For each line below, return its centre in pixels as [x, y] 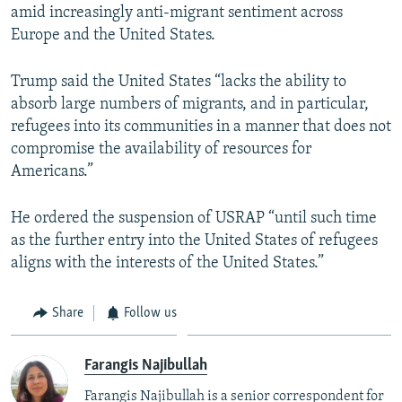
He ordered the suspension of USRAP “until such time [194, 218]
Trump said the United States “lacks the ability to [179, 82]
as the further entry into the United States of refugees [194, 240]
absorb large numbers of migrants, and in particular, [190, 104]
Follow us [150, 313]
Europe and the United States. [113, 35]
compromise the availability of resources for [161, 149]
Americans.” [52, 171]
